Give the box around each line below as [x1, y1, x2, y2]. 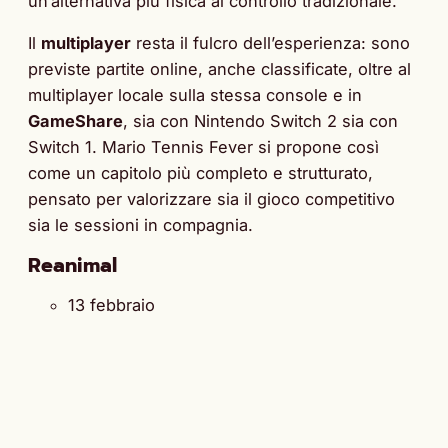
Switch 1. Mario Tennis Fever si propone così [28, 137, 379, 158]
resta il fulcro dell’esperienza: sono [131, 33, 410, 54]
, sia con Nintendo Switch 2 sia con [123, 111, 398, 132]
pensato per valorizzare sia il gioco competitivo [28, 189, 395, 210]
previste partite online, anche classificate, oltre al [28, 59, 411, 80]
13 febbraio [68, 295, 155, 316]
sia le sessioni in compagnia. [28, 215, 253, 236]
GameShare [28, 111, 123, 132]
